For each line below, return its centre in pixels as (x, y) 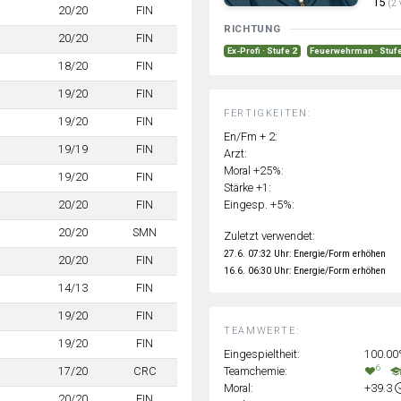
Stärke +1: (247, 187)
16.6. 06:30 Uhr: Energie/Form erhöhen (305, 270)
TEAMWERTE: (262, 330)
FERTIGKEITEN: (268, 113)
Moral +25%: (254, 170)
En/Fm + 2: (251, 136)
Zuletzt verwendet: (269, 235)
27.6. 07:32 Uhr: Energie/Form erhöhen (305, 253)
